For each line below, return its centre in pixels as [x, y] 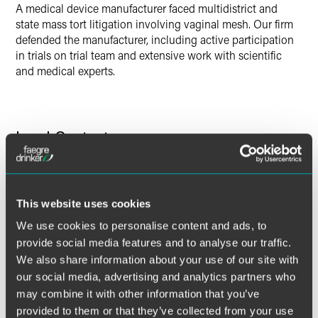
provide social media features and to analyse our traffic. [154, 243]
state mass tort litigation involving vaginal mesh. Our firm [154, 24]
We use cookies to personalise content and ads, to [142, 226]
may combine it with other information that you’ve [138, 294]
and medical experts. [65, 71]
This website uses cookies [84, 203]
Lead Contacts [66, 137]
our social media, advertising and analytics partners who [156, 277]
